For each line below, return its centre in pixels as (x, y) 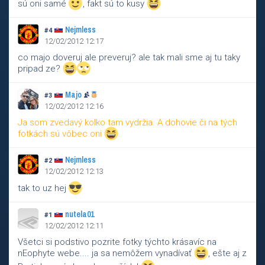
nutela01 (80, 214)
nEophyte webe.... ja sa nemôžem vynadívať (106, 253)
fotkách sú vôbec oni (61, 134)
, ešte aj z (227, 253)
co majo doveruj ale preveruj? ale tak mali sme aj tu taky (129, 57)
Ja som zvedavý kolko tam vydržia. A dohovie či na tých (127, 122)
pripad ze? (40, 69)
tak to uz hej (43, 188)
